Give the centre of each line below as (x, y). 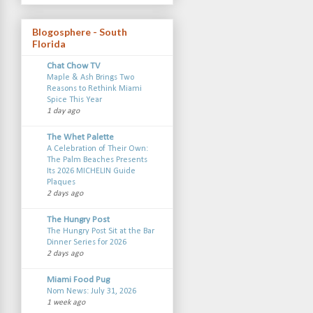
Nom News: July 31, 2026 (91, 292)
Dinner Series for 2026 (86, 243)
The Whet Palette (80, 138)
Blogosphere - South (79, 31)
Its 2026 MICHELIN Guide (91, 172)
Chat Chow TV (73, 66)
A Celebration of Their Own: (97, 149)
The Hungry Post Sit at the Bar (100, 232)
